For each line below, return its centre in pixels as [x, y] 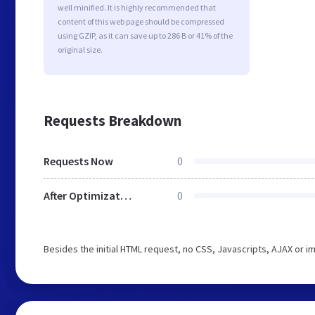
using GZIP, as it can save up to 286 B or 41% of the [145, 36]
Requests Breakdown [112, 120]
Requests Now [78, 161]
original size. [80, 50]
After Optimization [126, 195]
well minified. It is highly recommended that [137, 7]
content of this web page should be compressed [141, 21]
